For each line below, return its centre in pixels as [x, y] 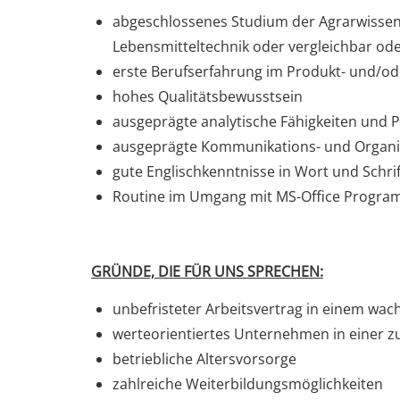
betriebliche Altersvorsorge [204, 359]
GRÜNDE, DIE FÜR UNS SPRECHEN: [207, 271]
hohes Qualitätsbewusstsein [208, 96]
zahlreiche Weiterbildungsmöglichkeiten [248, 384]
